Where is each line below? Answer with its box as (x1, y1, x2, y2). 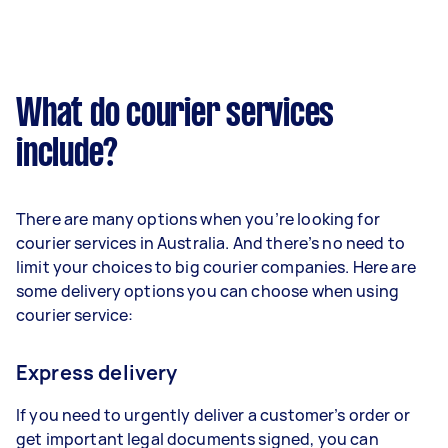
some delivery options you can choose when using (16, 280, 400, 302)
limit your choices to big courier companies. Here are (16, 256, 416, 278)
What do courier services (16, 97, 334, 133)
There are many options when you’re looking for (16, 208, 380, 230)
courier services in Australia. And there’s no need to (16, 232, 405, 254)
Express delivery (16, 359, 178, 386)
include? (16, 137, 118, 173)
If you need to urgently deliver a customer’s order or (16, 404, 410, 426)
